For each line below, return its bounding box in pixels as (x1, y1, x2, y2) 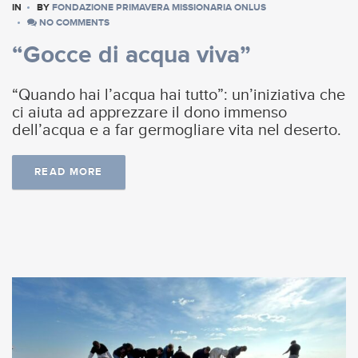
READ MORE (34, 165, 103, 178)
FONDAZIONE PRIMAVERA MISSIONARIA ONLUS (52, 2, 266, 14)
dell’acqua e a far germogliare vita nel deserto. (12, 120, 341, 140)
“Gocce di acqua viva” (12, 40, 251, 70)
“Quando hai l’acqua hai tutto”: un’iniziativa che (12, 85, 345, 105)
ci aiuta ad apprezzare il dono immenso (12, 102, 287, 122)
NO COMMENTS (37, 17, 109, 30)
